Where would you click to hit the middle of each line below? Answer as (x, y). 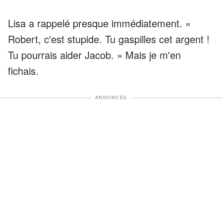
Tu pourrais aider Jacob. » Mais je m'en (94, 55)
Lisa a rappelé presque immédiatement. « (99, 23)
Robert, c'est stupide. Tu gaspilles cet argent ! (109, 39)
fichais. (23, 71)
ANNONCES (111, 98)
